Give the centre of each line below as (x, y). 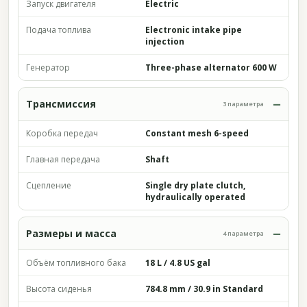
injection (165, 41)
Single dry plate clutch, (195, 185)
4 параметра (243, 233)
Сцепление (49, 185)
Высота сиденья (59, 289)
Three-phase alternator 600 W (211, 67)
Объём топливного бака (76, 263)
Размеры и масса (71, 233)
